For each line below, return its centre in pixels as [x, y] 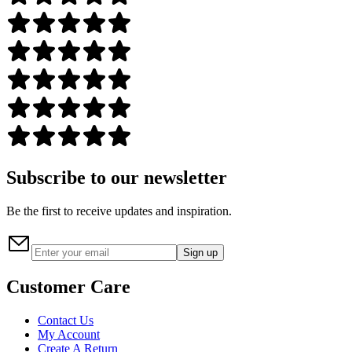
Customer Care [68, 286]
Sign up [200, 253]
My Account [69, 334]
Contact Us [66, 320]
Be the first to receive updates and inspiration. [119, 211]
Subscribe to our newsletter [117, 178]
